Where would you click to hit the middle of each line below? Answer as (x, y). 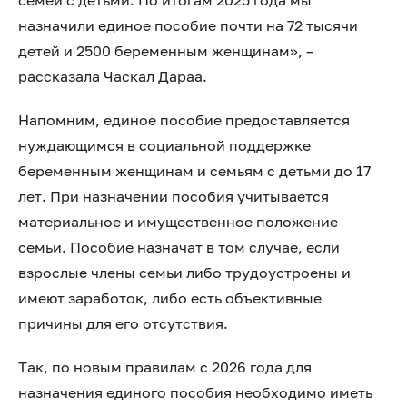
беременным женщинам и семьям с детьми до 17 (194, 171)
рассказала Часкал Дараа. (113, 76)
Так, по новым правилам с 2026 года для (165, 367)
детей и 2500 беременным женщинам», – (166, 51)
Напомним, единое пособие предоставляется (184, 120)
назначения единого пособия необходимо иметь (195, 392)
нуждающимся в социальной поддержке (164, 145)
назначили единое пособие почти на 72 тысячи (188, 25)
